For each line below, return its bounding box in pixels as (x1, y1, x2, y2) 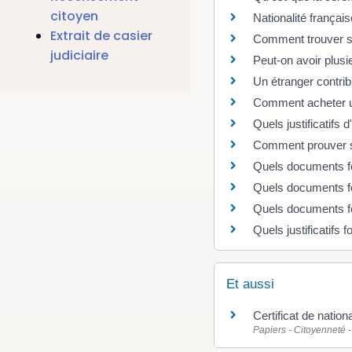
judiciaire (50, 46, 108, 65)
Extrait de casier (50, 27, 152, 46)
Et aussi (225, 276, 274, 291)
